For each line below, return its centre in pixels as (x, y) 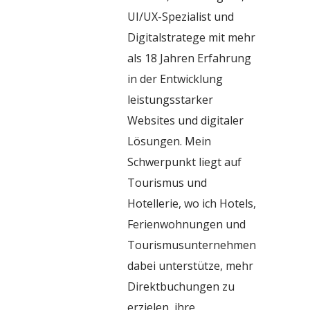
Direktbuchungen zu (181, 286)
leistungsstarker (170, 99)
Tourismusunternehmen (192, 245)
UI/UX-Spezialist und (181, 16)
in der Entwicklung (175, 79)
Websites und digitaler (185, 120)
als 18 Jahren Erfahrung (189, 58)
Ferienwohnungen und (186, 224)
